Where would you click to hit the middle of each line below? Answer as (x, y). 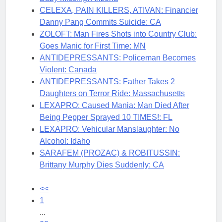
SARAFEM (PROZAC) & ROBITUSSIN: (110, 153)
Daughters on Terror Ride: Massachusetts (112, 93)
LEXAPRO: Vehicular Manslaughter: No (110, 129)
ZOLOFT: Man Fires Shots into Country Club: (118, 34)
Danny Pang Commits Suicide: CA (100, 22)
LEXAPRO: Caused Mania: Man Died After (114, 105)
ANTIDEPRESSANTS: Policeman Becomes (118, 57)
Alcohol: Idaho (65, 141)
